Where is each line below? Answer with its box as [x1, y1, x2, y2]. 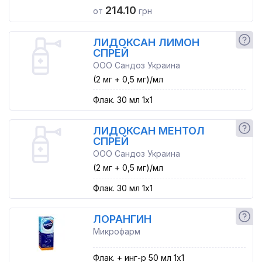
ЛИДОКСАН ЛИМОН [92, 36, 199, 49]
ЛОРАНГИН [92, 213, 151, 225]
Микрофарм [92, 226, 140, 236]
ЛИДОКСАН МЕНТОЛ [92, 125, 205, 137]
